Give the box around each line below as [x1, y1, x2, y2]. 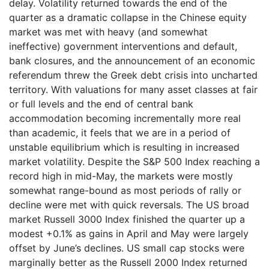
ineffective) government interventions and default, [9, 40, 237, 52]
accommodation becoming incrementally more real [9, 112, 241, 124]
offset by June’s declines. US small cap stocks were [9, 242, 244, 254]
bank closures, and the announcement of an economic [9, 55, 255, 67]
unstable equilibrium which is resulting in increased [9, 141, 240, 153]
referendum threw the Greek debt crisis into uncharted [9, 69, 258, 81]
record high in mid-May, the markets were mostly [9, 170, 233, 182]
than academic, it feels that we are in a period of [9, 127, 231, 139]
